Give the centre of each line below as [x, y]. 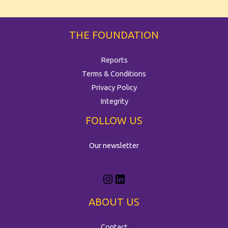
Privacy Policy [114, 88]
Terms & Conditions [114, 74]
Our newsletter [114, 146]
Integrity [114, 101]
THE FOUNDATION [114, 35]
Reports [114, 60]
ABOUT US [114, 202]
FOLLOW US [114, 121]
